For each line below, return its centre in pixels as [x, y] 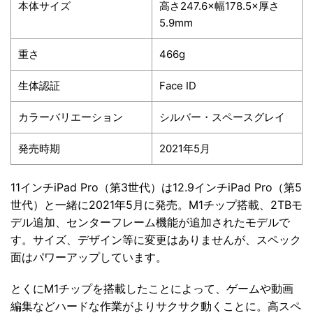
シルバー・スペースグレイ [222, 117]
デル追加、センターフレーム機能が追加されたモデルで [150, 222]
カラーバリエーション [71, 117]
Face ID [178, 85]
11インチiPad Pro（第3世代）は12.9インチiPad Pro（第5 [156, 187]
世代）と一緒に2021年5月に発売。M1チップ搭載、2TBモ [156, 204]
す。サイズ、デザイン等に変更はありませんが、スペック [156, 239]
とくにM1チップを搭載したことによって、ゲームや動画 [152, 288]
